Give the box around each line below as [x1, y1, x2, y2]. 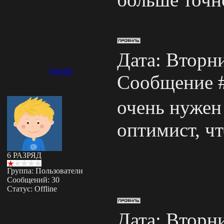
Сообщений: [7, 175, 51, 184]
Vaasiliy [48, 66, 73, 75]
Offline [34, 184, 57, 193]
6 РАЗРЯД [7, 151, 41, 159]
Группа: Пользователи [7, 166, 83, 175]
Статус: [7, 184, 34, 193]
